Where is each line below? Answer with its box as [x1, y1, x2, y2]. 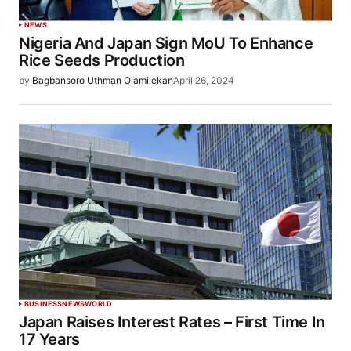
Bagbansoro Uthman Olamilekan [32, 74, 173, 86]
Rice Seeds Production [19, 50, 185, 70]
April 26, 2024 [173, 74, 234, 86]
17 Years [19, 329, 80, 349]
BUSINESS [24, 299, 63, 308]
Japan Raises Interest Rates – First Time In [19, 312, 325, 331]
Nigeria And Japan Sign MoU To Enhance [19, 33, 313, 52]
